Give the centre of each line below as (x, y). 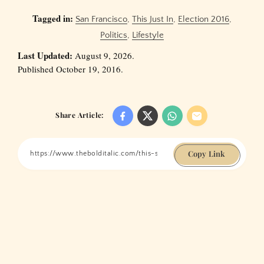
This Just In (153, 19)
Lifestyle (148, 35)
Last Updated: (45, 55)
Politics (114, 35)
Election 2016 (204, 19)
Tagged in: (53, 18)
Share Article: (80, 115)
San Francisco (101, 19)
